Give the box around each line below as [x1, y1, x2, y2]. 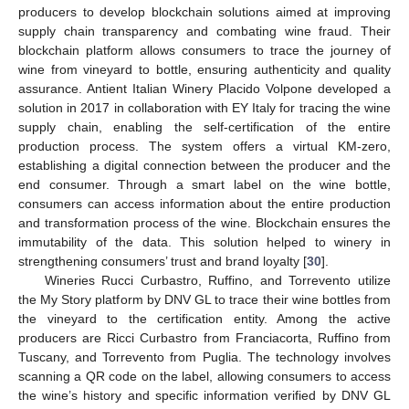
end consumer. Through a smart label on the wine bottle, [18, 177, 391, 193]
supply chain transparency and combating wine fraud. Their [18, 24, 391, 39]
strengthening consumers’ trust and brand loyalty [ [18, 254, 307, 269]
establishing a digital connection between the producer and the [18, 158, 391, 173]
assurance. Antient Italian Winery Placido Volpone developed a [18, 81, 391, 97]
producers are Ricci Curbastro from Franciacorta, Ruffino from [18, 330, 391, 346]
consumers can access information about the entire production [18, 196, 391, 212]
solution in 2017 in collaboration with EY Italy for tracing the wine [18, 100, 391, 116]
